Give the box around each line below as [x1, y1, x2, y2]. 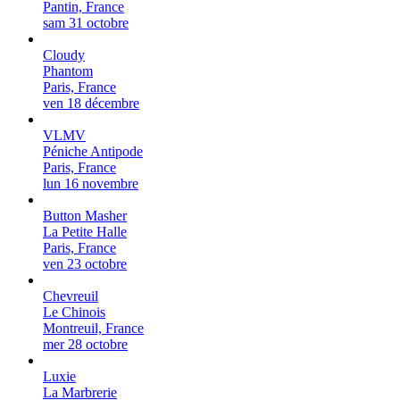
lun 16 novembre [43, 176, 138, 192]
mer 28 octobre [43, 337, 128, 353]
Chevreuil [43, 288, 98, 304]
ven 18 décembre [43, 96, 139, 112]
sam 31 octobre [43, 15, 129, 31]
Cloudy [43, 47, 85, 63]
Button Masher [43, 208, 127, 224]
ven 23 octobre [43, 256, 127, 272]
